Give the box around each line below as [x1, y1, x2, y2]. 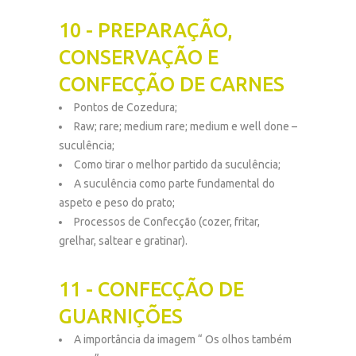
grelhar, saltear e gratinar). [59, 234, 188, 247]
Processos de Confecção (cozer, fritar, [74, 215, 260, 228]
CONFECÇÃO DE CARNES [59, 73, 284, 95]
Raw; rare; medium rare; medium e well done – [74, 120, 297, 133]
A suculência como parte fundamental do [74, 177, 275, 190]
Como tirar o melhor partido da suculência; [74, 158, 281, 171]
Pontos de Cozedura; [74, 101, 177, 114]
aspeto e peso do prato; [59, 196, 175, 209]
